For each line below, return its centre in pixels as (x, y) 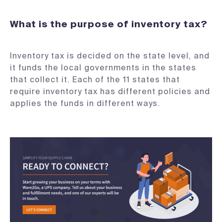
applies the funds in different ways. (85, 103)
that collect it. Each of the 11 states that (95, 80)
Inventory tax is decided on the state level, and (110, 56)
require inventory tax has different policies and (110, 91)
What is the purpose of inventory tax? (109, 24)
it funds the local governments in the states (103, 68)
